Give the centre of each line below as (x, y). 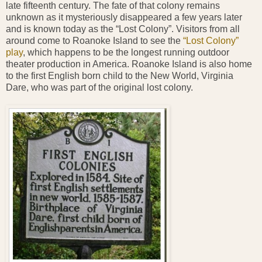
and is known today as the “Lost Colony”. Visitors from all (123, 29)
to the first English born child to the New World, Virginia (120, 75)
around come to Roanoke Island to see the (94, 40)
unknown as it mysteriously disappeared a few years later (124, 17)
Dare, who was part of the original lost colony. (99, 87)
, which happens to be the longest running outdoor (126, 52)
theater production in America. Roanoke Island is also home (129, 64)
